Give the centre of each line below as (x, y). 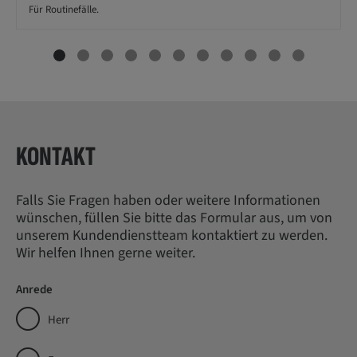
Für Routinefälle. (64, 9)
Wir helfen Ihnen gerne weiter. (106, 253)
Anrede (34, 289)
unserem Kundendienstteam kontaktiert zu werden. (172, 235)
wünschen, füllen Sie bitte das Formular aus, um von (174, 218)
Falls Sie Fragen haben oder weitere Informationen (168, 200)
